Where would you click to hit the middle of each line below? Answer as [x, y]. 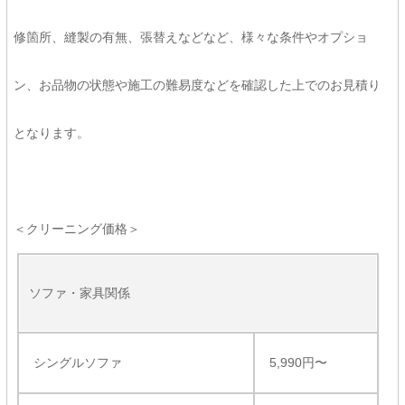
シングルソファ [77, 363]
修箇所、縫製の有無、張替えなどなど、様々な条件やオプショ [190, 37]
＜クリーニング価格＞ [76, 229]
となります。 [51, 133]
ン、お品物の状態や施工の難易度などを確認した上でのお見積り [197, 85]
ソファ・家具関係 [79, 293]
